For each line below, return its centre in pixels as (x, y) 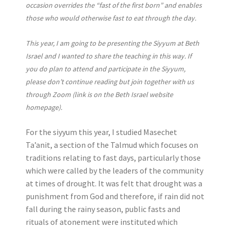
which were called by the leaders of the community (114, 170)
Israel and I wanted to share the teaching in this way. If (109, 56)
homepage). (44, 107)
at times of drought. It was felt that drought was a (114, 183)
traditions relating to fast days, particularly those (113, 158)
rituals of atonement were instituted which (102, 222)
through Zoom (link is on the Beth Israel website (99, 94)
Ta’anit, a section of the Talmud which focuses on (112, 145)
